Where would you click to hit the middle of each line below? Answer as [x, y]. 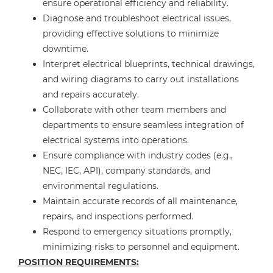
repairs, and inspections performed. [118, 216]
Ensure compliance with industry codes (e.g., [138, 155]
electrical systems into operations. [116, 140]
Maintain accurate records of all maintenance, [140, 201]
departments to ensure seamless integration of [143, 125]
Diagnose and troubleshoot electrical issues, [137, 18]
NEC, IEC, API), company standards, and [126, 171]
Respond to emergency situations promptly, [137, 232]
